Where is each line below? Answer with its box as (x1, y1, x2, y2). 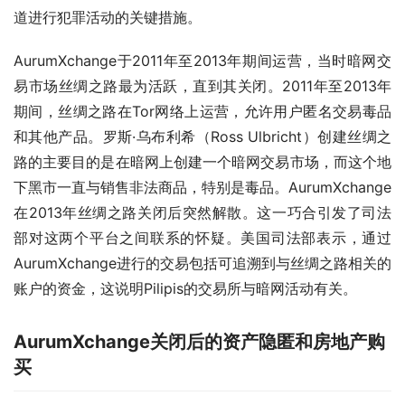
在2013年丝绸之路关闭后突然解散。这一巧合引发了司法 (14, 204, 391, 221)
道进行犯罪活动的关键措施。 (14, 9, 202, 26)
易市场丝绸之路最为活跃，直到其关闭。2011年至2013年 (14, 78, 391, 95)
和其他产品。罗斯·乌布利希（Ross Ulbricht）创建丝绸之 (14, 128, 391, 146)
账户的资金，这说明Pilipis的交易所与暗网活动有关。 (14, 280, 357, 297)
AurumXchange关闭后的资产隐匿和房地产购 (14, 331, 385, 353)
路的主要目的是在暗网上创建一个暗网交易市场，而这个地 (14, 154, 391, 171)
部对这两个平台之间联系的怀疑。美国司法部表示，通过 (14, 230, 391, 247)
